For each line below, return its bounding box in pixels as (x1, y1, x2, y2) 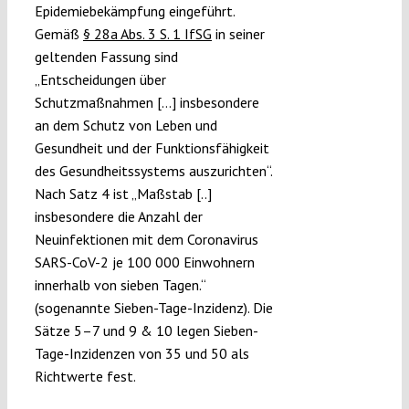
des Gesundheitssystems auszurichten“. (34, 162, 272, 181)
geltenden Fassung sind (34, 47, 178, 67)
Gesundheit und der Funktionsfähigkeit (34, 139, 269, 158)
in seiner (211, 25, 265, 44)
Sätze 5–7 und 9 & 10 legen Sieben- (34, 321, 258, 341)
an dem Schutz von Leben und (34, 116, 217, 135)
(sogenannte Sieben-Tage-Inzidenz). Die (34, 299, 273, 318)
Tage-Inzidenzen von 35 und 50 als (34, 344, 249, 363)
